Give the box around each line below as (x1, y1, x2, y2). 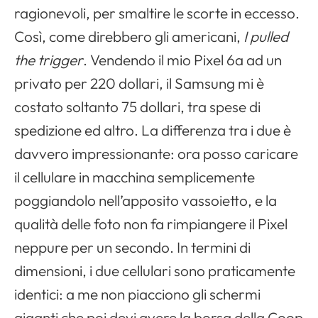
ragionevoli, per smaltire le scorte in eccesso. (14, 4, 300, 23)
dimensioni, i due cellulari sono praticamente (14, 261, 295, 280)
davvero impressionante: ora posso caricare (14, 144, 298, 163)
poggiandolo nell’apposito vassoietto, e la (14, 191, 277, 210)
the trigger (14, 50, 83, 70)
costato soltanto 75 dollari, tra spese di (14, 97, 261, 116)
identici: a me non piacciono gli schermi (14, 285, 261, 304)
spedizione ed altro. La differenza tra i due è (14, 121, 291, 140)
